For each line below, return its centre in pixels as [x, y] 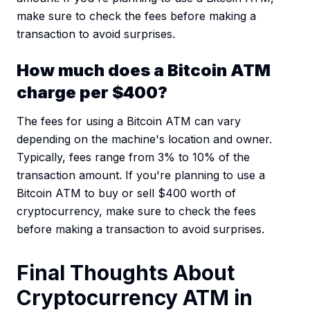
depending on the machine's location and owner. [144, 139]
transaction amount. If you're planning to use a [141, 175]
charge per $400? [92, 93]
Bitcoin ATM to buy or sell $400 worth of [126, 193]
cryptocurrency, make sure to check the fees [136, 211]
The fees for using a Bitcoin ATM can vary [129, 121]
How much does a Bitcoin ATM [144, 71]
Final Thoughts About [126, 273]
